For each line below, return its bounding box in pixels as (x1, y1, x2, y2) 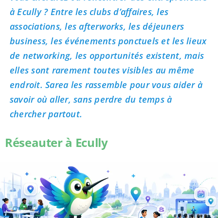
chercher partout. (9, 108, 83, 120)
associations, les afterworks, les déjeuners (9, 20, 184, 32)
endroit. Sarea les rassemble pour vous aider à (9, 78, 203, 91)
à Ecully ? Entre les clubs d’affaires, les (9, 5, 169, 18)
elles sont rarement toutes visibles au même (9, 64, 195, 76)
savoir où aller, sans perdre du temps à (9, 93, 172, 105)
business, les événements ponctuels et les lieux (9, 35, 207, 47)
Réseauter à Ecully (4, 134, 108, 150)
